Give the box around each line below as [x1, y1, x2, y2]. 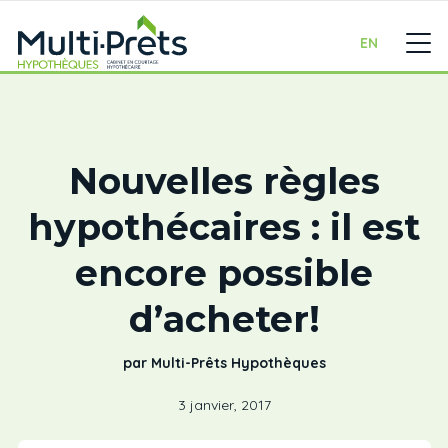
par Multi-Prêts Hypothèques [122, 354, 326, 372]
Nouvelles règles [68, 159, 380, 203]
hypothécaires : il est [28, 205, 420, 249]
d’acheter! [128, 297, 320, 341]
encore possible [75, 251, 373, 295]
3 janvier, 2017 [177, 396, 271, 414]
